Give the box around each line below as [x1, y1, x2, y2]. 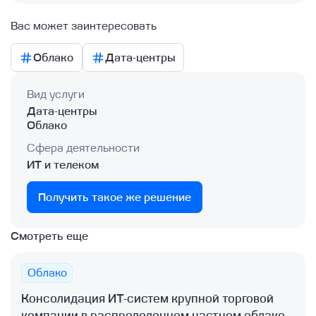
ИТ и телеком [26, 159, 99, 172]
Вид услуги [26, 87, 85, 101]
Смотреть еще [11, 230, 89, 243]
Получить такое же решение [37, 190, 191, 204]
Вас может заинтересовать [11, 20, 157, 33]
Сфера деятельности [26, 141, 140, 154]
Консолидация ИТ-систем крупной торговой [21, 292, 274, 306]
